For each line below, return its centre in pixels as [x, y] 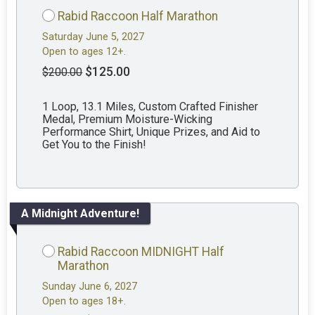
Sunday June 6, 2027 [90, 287]
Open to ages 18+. [84, 302]
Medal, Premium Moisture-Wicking [128, 120]
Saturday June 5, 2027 [94, 37]
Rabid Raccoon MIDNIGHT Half [141, 252]
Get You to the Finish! [95, 145]
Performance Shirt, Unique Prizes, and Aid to [152, 132]
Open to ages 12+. [84, 52]
